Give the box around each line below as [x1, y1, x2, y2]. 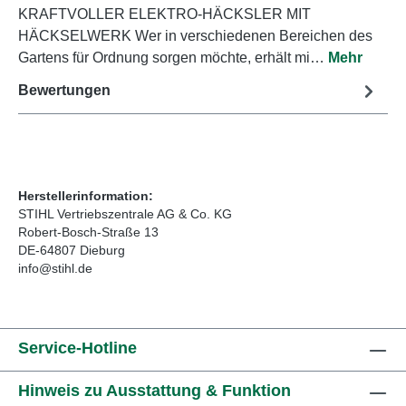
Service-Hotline [18, 339, 137, 357]
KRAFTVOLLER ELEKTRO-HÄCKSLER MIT [18, 5, 311, 22]
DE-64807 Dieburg [18, 242, 125, 257]
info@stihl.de [18, 260, 92, 275]
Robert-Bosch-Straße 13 [18, 224, 159, 239]
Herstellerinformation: [18, 188, 153, 203]
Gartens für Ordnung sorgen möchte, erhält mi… [18, 49, 328, 65]
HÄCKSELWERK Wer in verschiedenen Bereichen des [18, 27, 372, 43]
